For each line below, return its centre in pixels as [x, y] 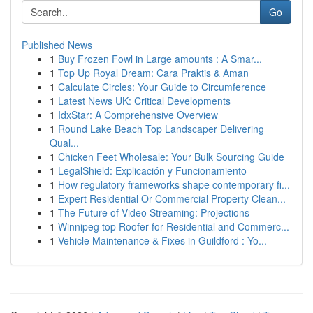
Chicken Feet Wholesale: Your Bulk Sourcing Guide [171, 156]
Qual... [64, 143]
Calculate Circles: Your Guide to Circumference [162, 87]
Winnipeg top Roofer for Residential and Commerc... [174, 226]
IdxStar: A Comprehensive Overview [138, 115]
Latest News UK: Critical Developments [144, 101]
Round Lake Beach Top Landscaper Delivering [161, 129]
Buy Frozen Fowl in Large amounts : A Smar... [160, 59]
